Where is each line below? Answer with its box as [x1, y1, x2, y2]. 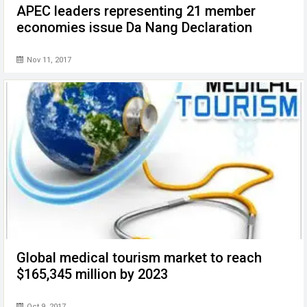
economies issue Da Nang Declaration [16, 19, 252, 36]
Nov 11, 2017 [25, 55, 71, 64]
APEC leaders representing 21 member [16, 2, 256, 19]
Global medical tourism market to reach [16, 249, 262, 266]
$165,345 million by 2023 [16, 265, 168, 282]
